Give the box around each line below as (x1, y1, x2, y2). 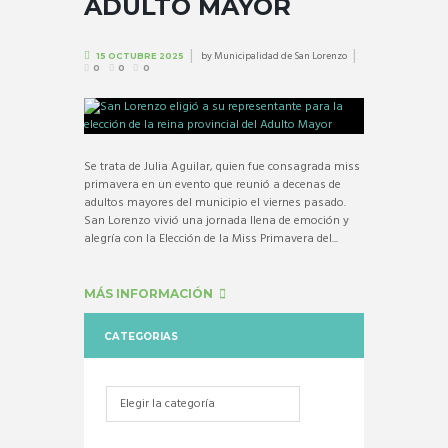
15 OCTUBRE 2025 (95, 50, 184, 61)
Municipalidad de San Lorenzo (213, 47, 347, 64)
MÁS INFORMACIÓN (84, 286, 213, 302)
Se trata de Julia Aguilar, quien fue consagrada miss (84, 156, 360, 177)
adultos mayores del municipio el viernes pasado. (84, 192, 346, 213)
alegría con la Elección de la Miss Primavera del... (84, 228, 338, 249)
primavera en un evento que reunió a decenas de (84, 174, 341, 195)
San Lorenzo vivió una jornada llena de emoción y (84, 210, 349, 231)
